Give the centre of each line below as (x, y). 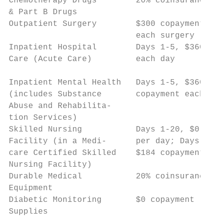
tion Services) (43, 118)
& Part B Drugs (43, 12)
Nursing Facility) (50, 165)
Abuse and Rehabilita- (60, 106)
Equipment (31, 188)
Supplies (28, 212)
